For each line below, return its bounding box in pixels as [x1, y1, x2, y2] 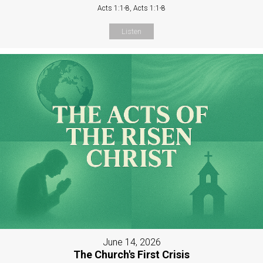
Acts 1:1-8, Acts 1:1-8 [97, 4, 166, 12]
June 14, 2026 [102, 237, 161, 248]
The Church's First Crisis [73, 248, 190, 261]
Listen [122, 26, 141, 36]
